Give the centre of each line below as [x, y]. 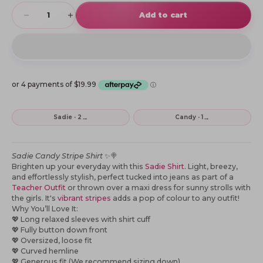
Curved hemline [49, 251]
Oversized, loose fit [55, 241]
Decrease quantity [50, 7]
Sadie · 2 [68, 117]
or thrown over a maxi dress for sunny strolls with [158, 188]
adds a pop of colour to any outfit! [175, 198]
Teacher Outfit [39, 188]
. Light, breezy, [211, 167]
